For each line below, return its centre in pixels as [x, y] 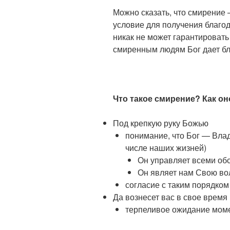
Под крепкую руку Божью [161, 123]
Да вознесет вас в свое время [170, 197]
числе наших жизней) [166, 148]
